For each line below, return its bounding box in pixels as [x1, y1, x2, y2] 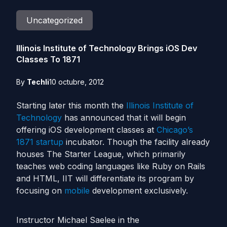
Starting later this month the [16, 100, 126, 110]
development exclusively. [90, 185, 188, 196]
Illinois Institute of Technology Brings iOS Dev [16, 43, 197, 53]
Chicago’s [157, 125, 193, 135]
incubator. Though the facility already [63, 137, 210, 147]
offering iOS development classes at [16, 125, 157, 135]
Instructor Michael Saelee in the [16, 215, 139, 225]
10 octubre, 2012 [49, 78, 104, 86]
